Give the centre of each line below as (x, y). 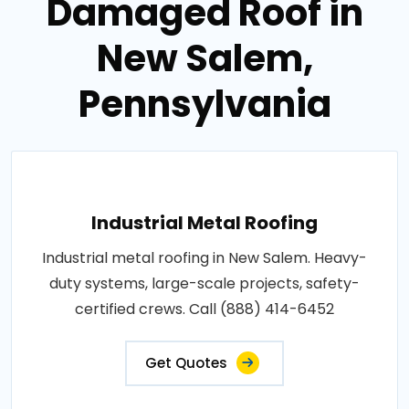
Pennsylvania (204, 104)
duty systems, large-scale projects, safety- (204, 283)
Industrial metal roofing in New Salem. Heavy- (204, 257)
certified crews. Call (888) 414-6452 (204, 309)
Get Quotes (186, 362)
